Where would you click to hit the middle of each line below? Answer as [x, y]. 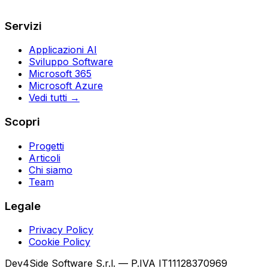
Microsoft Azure [66, 86]
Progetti [46, 146]
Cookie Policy [60, 242]
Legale [23, 206]
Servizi [23, 26]
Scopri [22, 122]
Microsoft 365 [60, 74]
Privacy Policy [61, 230]
